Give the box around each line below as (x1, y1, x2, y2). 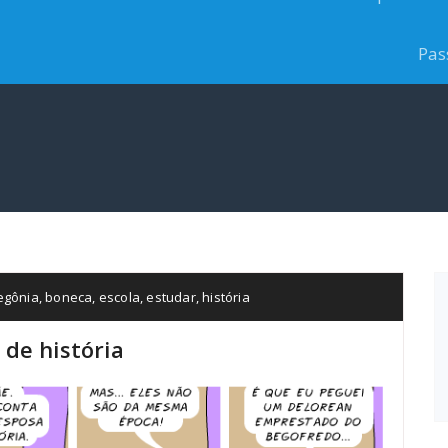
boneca (45, 288, 93, 306)
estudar (146, 288, 196, 306)
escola (98, 288, 141, 306)
